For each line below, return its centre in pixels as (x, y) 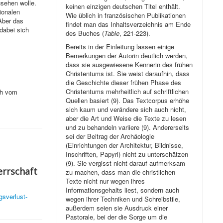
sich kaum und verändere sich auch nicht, (126, 110)
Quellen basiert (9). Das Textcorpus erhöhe (128, 101)
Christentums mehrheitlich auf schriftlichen (127, 92)
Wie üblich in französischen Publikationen (126, 15)
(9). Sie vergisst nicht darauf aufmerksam (126, 163)
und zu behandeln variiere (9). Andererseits (128, 127)
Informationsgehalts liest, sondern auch (123, 190)
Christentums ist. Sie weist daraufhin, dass (128, 74)
